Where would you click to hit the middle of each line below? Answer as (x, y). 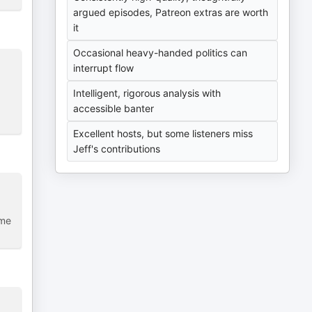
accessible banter (114, 108)
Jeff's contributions (117, 149)
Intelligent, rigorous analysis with (147, 93)
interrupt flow (104, 68)
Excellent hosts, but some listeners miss (163, 133)
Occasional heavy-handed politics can (161, 53)
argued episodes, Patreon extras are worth (171, 12)
